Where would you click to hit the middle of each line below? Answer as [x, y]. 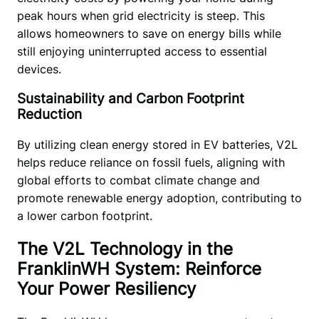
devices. [41, 69]
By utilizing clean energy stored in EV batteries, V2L [157, 145]
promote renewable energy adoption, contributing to [159, 198]
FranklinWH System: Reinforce [139, 268]
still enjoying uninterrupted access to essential [142, 51]
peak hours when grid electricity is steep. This [141, 15]
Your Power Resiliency [106, 288]
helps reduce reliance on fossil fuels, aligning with [151, 163]
